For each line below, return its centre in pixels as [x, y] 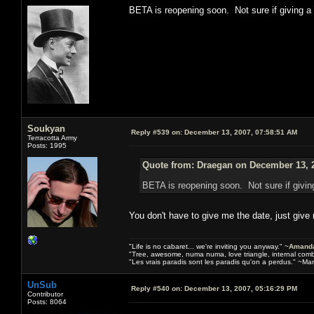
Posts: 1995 [47, 145]
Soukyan [46, 128]
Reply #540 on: [157, 288]
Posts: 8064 [47, 301]
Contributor [45, 294]
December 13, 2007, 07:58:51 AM [240, 132]
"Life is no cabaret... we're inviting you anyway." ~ [209, 246]
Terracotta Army [52, 137]
